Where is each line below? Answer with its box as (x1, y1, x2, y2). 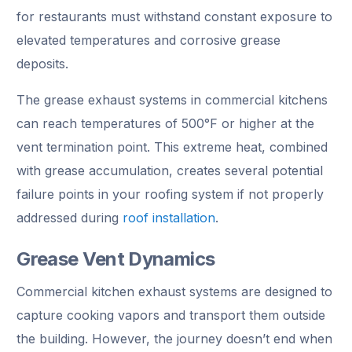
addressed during (16, 209, 123, 225)
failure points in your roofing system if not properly (16, 185, 324, 202)
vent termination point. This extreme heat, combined (16, 138, 328, 155)
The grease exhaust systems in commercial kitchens (16, 91, 328, 108)
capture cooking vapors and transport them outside (16, 306, 326, 323)
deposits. (16, 55, 69, 71)
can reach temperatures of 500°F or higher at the (16, 115, 315, 131)
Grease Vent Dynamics (16, 247, 215, 270)
